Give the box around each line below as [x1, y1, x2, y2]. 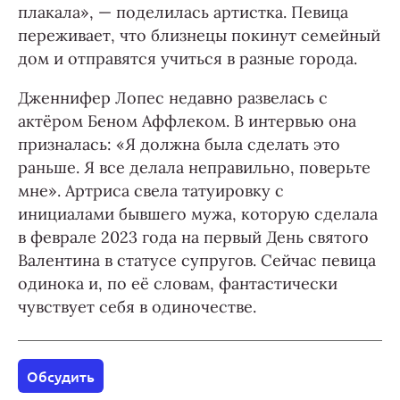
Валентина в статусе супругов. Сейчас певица [18, 250, 376, 271]
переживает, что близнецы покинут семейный [18, 25, 380, 46]
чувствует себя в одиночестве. [18, 296, 256, 317]
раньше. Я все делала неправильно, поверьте [18, 157, 371, 178]
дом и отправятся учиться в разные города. [18, 48, 357, 69]
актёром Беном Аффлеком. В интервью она [18, 111, 356, 131]
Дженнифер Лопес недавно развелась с [18, 87, 328, 108]
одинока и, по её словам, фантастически [18, 273, 337, 294]
